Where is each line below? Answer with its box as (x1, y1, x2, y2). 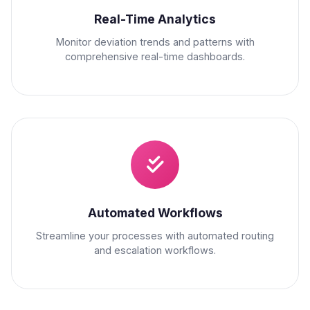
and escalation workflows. (94, 244, 216, 257)
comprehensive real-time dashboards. (65, 51, 245, 63)
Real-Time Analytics (94, 12, 216, 27)
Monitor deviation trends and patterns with (55, 36, 255, 48)
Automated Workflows (87, 206, 223, 221)
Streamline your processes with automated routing (36, 230, 274, 242)
